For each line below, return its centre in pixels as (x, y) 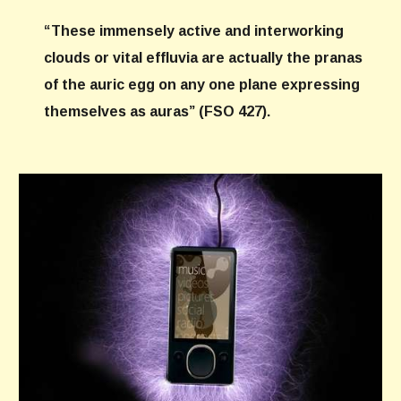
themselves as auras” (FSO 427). (158, 111)
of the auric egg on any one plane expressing (202, 85)
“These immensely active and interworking (194, 31)
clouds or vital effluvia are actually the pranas (204, 58)
